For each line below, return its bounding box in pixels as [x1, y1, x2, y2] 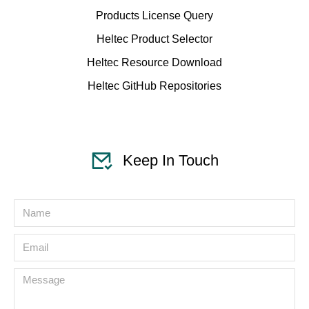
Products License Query [96, 9, 213, 21]
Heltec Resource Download [87, 56, 222, 68]
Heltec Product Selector [97, 32, 212, 45]
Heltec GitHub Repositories [88, 79, 221, 92]
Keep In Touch [123, 151, 219, 169]
